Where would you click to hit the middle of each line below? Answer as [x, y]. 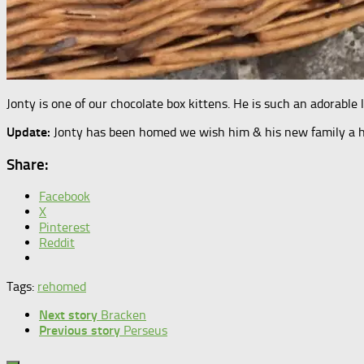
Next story [68, 315]
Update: [28, 132]
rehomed [62, 287]
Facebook [65, 197]
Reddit [57, 243]
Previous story [80, 331]
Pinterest [65, 227]
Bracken [123, 315]
